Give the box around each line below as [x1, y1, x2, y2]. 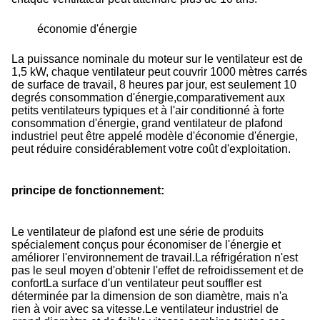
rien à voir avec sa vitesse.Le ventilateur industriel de [11, 303, 279, 315]
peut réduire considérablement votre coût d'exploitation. [11, 143, 291, 155]
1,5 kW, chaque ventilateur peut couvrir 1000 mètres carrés [11, 66, 307, 78]
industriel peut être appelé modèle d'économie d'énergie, [11, 130, 298, 142]
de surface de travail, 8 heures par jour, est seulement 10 [11, 79, 296, 91]
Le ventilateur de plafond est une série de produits [11, 226, 264, 238]
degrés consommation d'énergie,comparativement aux [11, 91, 285, 104]
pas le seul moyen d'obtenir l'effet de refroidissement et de [11, 264, 304, 276]
